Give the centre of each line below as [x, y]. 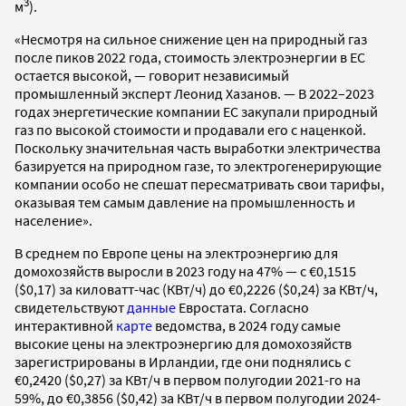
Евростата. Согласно [242, 308]
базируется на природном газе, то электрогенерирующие [198, 166]
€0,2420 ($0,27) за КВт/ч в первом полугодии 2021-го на [188, 380]
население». [53, 221]
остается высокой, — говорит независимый [152, 76]
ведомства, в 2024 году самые [246, 326]
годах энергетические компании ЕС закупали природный [196, 112]
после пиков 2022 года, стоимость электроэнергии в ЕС [190, 58]
